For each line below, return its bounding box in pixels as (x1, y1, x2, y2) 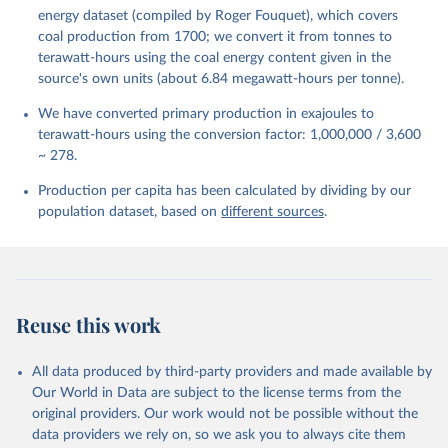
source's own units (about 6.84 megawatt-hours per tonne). (38, 72, 404, 86)
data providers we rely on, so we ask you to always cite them (32, 428, 406, 442)
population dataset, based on (38, 205, 221, 219)
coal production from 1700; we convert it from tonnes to (38, 30, 392, 44)
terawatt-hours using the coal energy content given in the (38, 51, 391, 65)
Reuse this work (16, 311, 161, 338)
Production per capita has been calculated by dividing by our (38, 184, 411, 198)
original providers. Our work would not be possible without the (32, 407, 418, 421)
